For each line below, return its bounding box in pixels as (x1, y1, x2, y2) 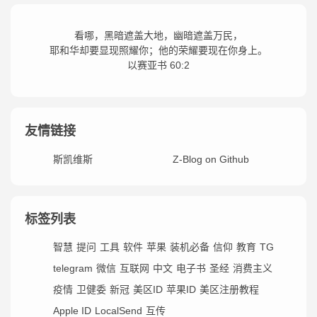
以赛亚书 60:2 (127, 59, 190, 71)
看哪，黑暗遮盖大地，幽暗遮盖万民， (74, 30, 243, 41)
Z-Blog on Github (173, 154, 249, 165)
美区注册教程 (200, 284, 259, 295)
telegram (53, 263, 93, 274)
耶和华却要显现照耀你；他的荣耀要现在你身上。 (50, 45, 267, 56)
